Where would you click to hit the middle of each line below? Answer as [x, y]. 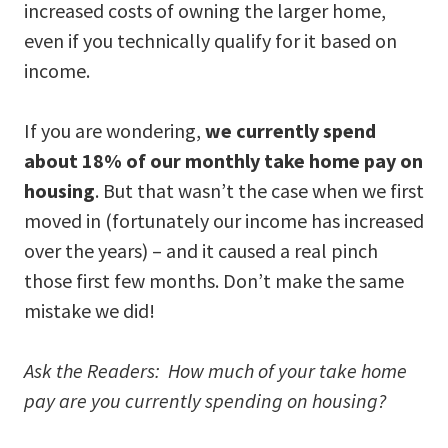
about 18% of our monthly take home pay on [223, 160]
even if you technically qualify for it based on [210, 40]
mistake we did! [89, 310]
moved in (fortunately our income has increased [224, 220]
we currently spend [290, 130]
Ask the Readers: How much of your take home [215, 370]
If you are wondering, [114, 130]
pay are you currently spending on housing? [205, 400]
